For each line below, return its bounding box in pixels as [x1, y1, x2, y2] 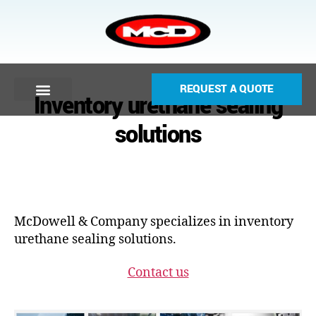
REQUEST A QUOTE [180, 81, 274, 97]
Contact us [127, 265, 189, 281]
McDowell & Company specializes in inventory [14, 213, 293, 230]
